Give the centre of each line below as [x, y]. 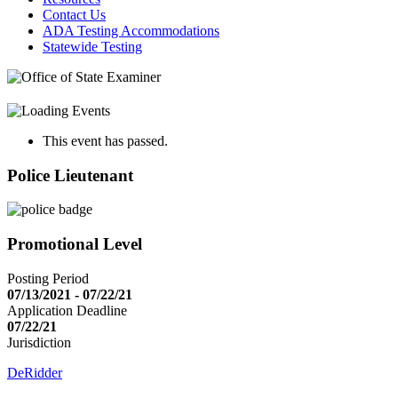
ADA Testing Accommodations [131, 31]
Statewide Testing [92, 47]
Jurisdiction [39, 342]
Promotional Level [75, 244]
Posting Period [48, 278]
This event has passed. [105, 140]
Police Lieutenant [70, 175]
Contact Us [74, 15]
